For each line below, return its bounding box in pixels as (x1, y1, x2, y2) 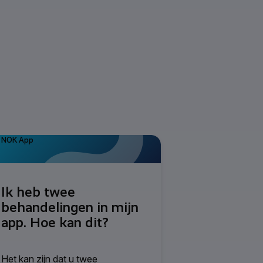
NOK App (1, 135, 33, 144)
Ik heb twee (1, 183, 75, 200)
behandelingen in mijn (1, 198, 139, 215)
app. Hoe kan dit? (1, 214, 109, 231)
